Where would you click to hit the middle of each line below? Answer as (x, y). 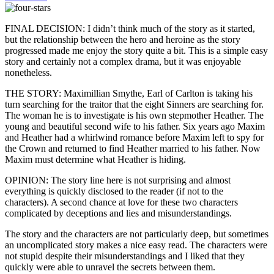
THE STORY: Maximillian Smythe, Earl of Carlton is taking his (129, 93)
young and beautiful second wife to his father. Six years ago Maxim (135, 126)
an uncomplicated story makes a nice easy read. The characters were (136, 245)
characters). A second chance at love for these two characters (121, 202)
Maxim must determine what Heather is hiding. (95, 159)
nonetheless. (28, 72)
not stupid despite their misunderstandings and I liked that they (125, 256)
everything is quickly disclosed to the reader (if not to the (114, 191)
